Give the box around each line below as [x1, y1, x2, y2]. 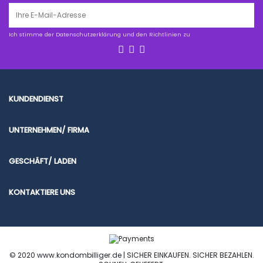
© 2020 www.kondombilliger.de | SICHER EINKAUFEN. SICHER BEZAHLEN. [9, 250, 254, 261]
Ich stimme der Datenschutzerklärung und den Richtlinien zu [9, 30, 190, 38]
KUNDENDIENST [9, 94, 63, 104]
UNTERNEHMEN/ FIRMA [9, 125, 89, 136]
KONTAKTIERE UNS [9, 187, 75, 197]
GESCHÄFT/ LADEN [9, 156, 76, 166]
